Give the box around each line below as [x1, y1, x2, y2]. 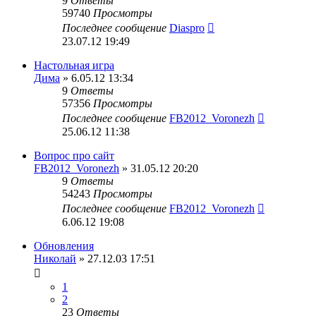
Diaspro [169, 21, 205, 34]
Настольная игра [34, 59, 114, 71]
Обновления [34, 239, 94, 252]
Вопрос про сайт [34, 149, 114, 162]
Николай [34, 252, 76, 265]
